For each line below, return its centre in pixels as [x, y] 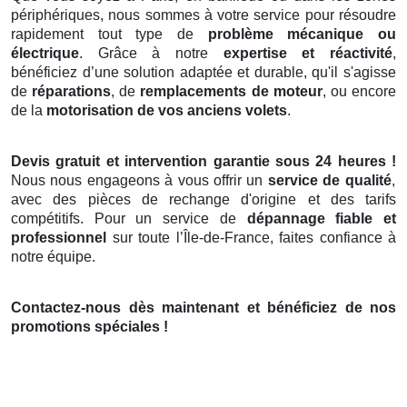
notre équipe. [53, 257]
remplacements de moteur [231, 92]
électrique [45, 54]
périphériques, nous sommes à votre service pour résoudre [203, 15]
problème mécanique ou [302, 35]
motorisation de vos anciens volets [167, 111]
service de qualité [329, 181]
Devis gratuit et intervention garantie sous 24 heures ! [203, 162]
